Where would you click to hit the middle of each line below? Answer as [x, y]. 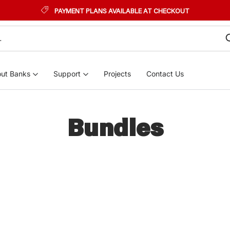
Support [67, 74]
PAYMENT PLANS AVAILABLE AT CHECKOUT [122, 11]
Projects [117, 74]
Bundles [115, 127]
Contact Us [165, 74]
